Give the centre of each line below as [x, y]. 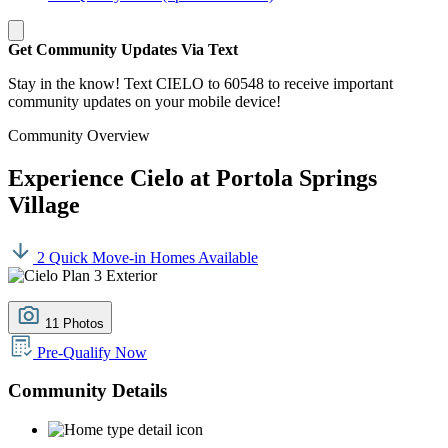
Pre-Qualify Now [90, 352]
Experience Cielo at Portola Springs [192, 177]
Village [44, 204]
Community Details [87, 391]
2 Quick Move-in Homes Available [145, 257]
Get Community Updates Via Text [123, 49]
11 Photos [74, 323]
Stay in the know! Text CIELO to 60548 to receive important [200, 83]
